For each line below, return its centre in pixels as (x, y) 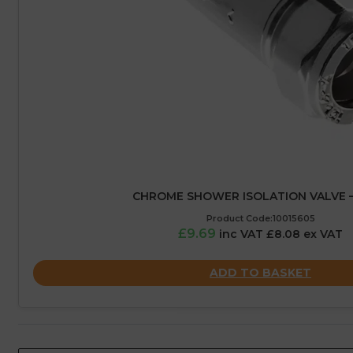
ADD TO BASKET (260, 272)
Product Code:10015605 (260, 219)
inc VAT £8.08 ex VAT (281, 234)
